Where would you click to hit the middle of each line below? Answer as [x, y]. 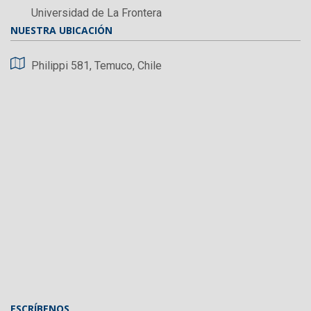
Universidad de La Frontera [96, 12]
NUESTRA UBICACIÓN [61, 30]
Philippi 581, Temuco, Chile [96, 65]
